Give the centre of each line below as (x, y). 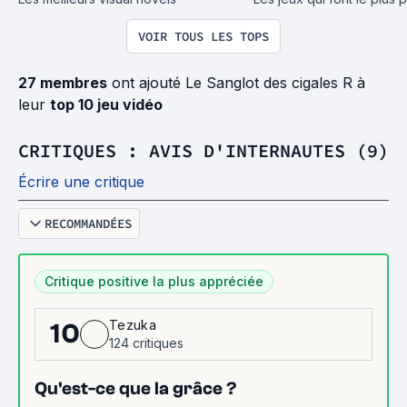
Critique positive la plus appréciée (154, 281)
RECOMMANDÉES (88, 223)
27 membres (63, 83)
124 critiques (146, 343)
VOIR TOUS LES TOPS (203, 36)
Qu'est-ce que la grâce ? (136, 388)
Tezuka (133, 325)
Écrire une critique (81, 182)
